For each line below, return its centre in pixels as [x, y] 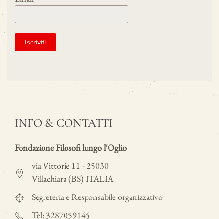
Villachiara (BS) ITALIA [73, 179]
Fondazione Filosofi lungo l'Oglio [71, 147]
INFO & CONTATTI [64, 123]
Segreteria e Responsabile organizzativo [97, 197]
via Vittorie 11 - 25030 [70, 165]
